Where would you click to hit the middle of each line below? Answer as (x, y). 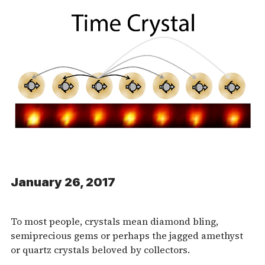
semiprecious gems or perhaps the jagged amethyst (127, 235)
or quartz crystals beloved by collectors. (100, 249)
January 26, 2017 (63, 182)
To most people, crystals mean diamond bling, (114, 221)
